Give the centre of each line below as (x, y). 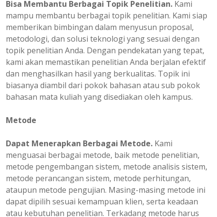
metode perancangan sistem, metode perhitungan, (98, 178)
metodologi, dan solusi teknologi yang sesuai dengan (103, 39)
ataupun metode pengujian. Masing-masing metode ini (106, 190)
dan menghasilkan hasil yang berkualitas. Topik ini (98, 74)
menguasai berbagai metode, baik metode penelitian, (103, 155)
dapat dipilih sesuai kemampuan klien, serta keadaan (102, 202)
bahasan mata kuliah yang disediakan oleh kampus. (99, 97)
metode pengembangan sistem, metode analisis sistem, (107, 167)
